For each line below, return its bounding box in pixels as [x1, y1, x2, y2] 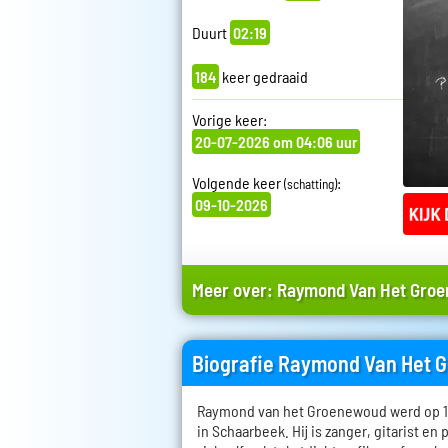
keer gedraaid [219, 67, 308, 87]
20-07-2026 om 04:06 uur [195, 132, 357, 152]
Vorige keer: [192, 110, 267, 130]
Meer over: [192, 277, 277, 301]
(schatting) [284, 176, 337, 193]
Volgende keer [192, 173, 284, 193]
